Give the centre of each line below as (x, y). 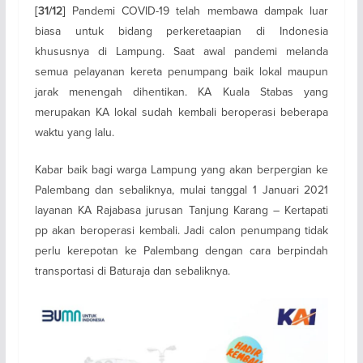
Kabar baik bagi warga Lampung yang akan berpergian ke (181, 170)
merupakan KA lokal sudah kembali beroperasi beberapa (181, 112)
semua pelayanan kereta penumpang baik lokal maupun (181, 72)
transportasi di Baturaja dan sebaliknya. (132, 271)
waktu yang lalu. (74, 132)
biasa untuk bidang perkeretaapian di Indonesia (181, 31)
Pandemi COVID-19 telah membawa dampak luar (197, 11)
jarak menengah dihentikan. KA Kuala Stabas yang (181, 92)
